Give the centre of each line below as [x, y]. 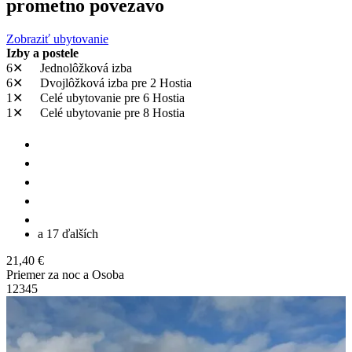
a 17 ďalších [68, 233]
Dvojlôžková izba [84, 82]
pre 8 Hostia [154, 112]
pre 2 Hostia [161, 82]
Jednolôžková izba [84, 68]
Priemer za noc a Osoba [65, 274]
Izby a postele [42, 53]
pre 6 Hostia [154, 97]
